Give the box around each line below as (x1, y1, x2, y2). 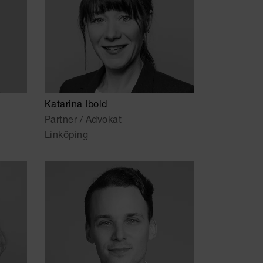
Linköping (44, 131, 89, 141)
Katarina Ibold (44, 100, 107, 110)
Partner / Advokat (44, 116, 122, 126)
